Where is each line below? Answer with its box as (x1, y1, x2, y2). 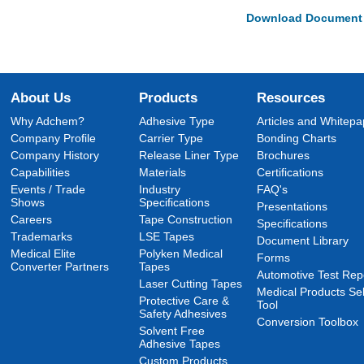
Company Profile (11, 132, 97, 145)
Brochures (257, 149, 310, 162)
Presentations (257, 200, 328, 213)
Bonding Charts (257, 132, 337, 145)
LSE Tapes (139, 230, 195, 243)
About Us (11, 89, 71, 106)
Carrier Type (139, 132, 204, 145)
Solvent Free (139, 324, 206, 337)
